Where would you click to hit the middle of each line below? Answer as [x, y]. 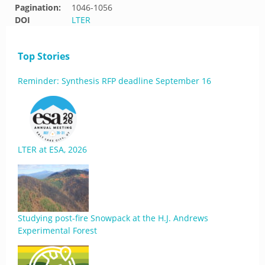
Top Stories [44, 56]
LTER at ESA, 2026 [52, 149]
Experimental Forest [57, 230]
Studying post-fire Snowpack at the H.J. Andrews [113, 218]
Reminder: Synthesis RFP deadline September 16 [114, 81]
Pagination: [38, 7]
